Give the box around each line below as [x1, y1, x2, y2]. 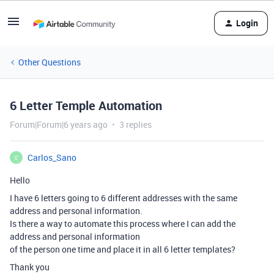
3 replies [119, 119, 152, 130]
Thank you [10, 261, 50, 273]
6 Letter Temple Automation [10, 97, 162, 114]
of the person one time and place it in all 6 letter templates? [10, 243, 235, 255]
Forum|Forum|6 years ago [10, 119, 108, 130]
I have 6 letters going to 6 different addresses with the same [10, 192, 237, 204]
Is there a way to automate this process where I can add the [10, 218, 235, 229]
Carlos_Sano [28, 152, 76, 163]
